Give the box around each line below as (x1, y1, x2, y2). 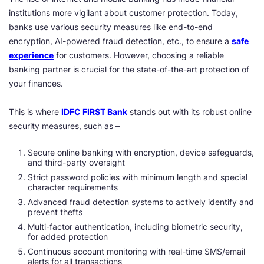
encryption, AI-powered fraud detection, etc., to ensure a (9, 36, 232, 46)
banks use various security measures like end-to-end (9, 22, 213, 32)
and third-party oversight (28, 157, 125, 167)
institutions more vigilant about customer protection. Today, (9, 8, 238, 18)
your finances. (9, 78, 63, 88)
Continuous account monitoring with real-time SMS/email (28, 246, 245, 256)
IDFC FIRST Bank (61, 107, 127, 117)
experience (9, 50, 54, 60)
